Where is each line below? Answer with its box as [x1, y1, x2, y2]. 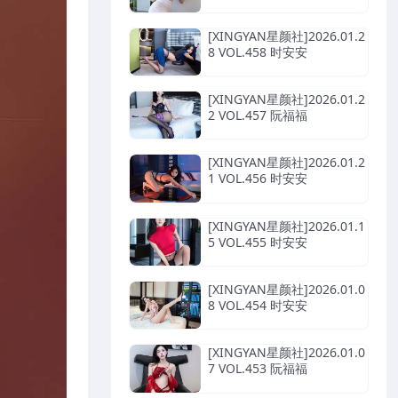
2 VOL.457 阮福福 [208, 106, 307, 123]
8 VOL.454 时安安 [208, 296, 307, 314]
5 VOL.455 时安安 [208, 233, 307, 251]
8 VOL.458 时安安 [208, 43, 307, 60]
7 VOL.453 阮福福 [208, 360, 307, 378]
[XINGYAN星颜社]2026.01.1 [208, 217, 365, 235]
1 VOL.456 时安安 [208, 170, 307, 187]
